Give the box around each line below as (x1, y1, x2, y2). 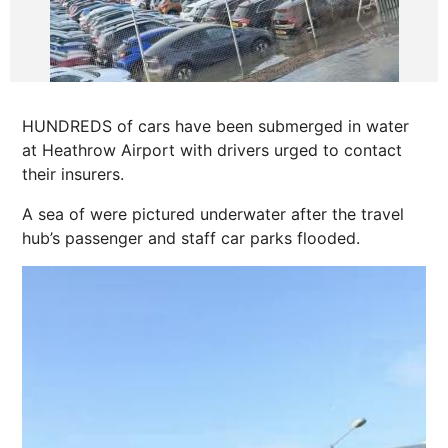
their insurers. (22, 164, 124, 184)
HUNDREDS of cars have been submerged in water (22, 116, 409, 136)
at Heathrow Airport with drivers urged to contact (22, 140, 402, 160)
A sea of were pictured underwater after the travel (22, 204, 404, 224)
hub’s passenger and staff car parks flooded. (22, 228, 360, 248)
